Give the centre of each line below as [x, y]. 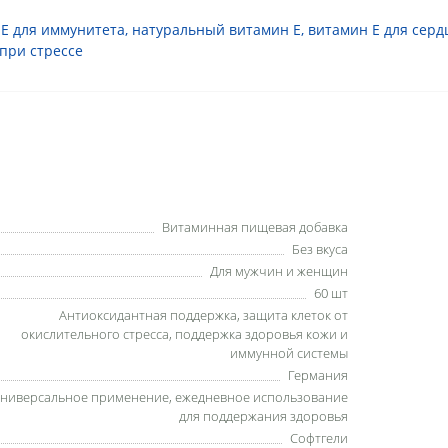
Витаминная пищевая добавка [255, 227]
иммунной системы [289, 353]
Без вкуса [320, 249]
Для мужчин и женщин [279, 271]
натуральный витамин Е [216, 29]
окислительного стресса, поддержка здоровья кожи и [185, 334]
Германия [318, 375]
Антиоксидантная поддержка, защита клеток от [204, 315]
